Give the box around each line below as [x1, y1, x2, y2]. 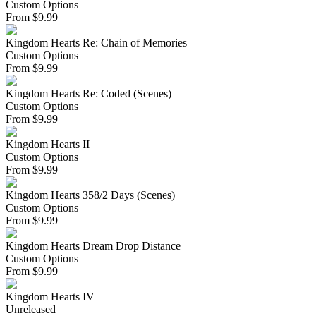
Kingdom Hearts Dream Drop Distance [6, 240, 181, 253]
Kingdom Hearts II [6, 138, 90, 151]
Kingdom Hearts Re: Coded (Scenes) [6, 87, 171, 100]
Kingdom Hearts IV [6, 291, 95, 303]
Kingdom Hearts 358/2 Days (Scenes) [6, 189, 175, 202]
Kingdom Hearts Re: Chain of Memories [6, 37, 187, 49]
